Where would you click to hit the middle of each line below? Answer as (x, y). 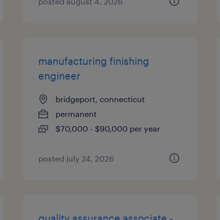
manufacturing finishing (94, 61)
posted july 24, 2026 (76, 158)
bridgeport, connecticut (100, 99)
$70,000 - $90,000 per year (108, 128)
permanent (76, 114)
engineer (60, 76)
